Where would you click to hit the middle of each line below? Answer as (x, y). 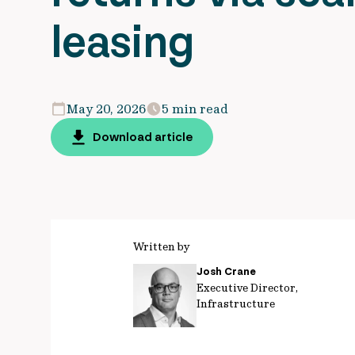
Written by (161, 246)
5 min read (195, 109)
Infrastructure (236, 303)
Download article (143, 137)
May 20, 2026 (106, 109)
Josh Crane (226, 271)
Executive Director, (247, 288)
